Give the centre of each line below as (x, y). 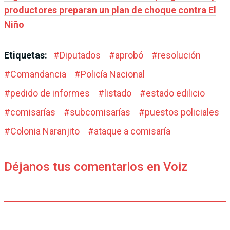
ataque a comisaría (132, 131)
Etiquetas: (27, 55)
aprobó (129, 55)
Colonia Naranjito (45, 131)
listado (118, 93)
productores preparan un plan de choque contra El (110, 10)
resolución (179, 55)
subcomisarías (100, 112)
